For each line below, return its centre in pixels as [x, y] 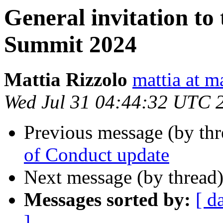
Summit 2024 [70, 44]
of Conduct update [97, 155]
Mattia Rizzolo [66, 80]
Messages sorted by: [107, 200]
